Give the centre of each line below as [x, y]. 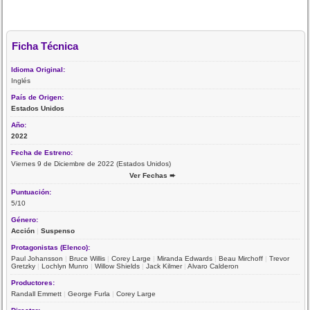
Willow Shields [118, 266]
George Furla [89, 293]
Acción [23, 230]
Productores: [34, 282]
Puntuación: [33, 192]
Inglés [21, 80]
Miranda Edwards [185, 258]
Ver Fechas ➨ [153, 175]
